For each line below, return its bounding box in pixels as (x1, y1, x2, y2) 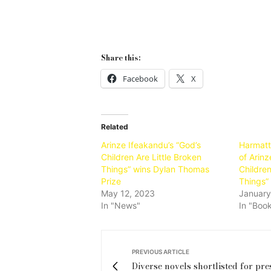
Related (101, 122, 128, 131)
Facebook (123, 73, 158, 84)
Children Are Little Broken (101, 151, 201, 162)
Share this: (101, 51, 140, 64)
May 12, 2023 (101, 188, 155, 198)
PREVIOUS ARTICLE (132, 247, 189, 255)
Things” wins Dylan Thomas (101, 163, 209, 174)
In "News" (101, 200, 140, 211)
